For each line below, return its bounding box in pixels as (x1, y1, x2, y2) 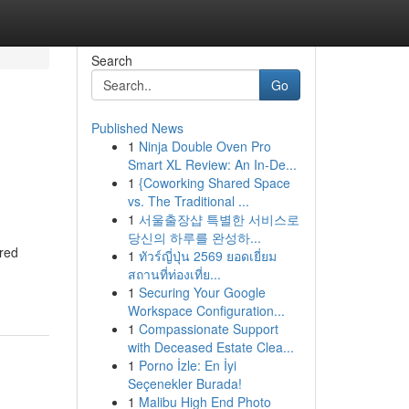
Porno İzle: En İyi (138, 356, 236, 374)
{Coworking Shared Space (138, 173, 290, 192)
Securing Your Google (138, 283, 266, 301)
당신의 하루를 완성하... (127, 228, 261, 246)
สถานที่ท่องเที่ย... (127, 265, 221, 283)
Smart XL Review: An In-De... (127, 155, 297, 173)
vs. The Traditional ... (127, 192, 249, 210)
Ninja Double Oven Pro (138, 137, 271, 155)
